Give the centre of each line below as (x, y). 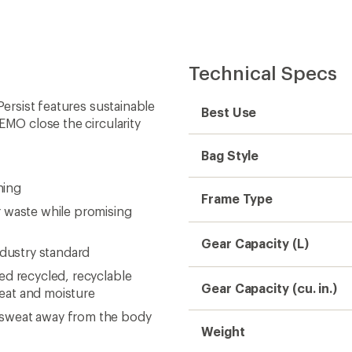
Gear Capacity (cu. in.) (269, 288)
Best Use (229, 112)
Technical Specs (263, 73)
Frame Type (237, 198)
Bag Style (230, 155)
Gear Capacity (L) (255, 243)
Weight (223, 331)
